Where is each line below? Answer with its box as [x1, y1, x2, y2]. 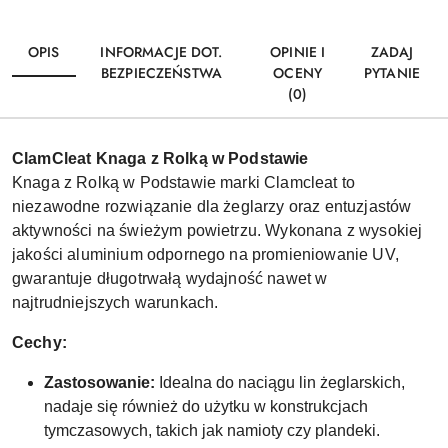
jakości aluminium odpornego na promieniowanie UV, [12, 245, 399, 263]
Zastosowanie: [44, 373, 155, 391]
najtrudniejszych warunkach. [12, 293, 219, 311]
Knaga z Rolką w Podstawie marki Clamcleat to [12, 173, 356, 191]
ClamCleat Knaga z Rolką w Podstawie [12, 149, 309, 167]
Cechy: [12, 333, 67, 351]
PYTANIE [364, 62, 420, 83]
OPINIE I [270, 41, 326, 62]
